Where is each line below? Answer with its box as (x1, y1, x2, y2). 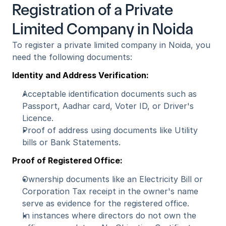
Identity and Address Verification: (12, 70, 149, 80)
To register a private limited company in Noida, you (12, 40, 210, 50)
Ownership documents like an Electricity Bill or (22, 174, 203, 184)
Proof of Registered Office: (12, 155, 123, 165)
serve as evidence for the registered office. (22, 198, 189, 208)
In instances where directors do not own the (22, 210, 196, 220)
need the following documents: (12, 52, 135, 62)
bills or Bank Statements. (22, 137, 121, 147)
